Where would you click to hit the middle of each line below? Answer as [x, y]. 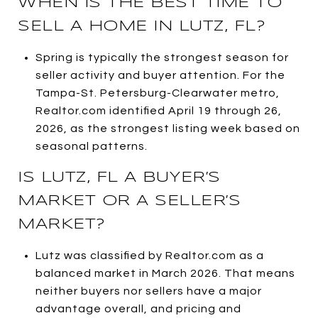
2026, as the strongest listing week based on [168, 128]
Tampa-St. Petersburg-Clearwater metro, [157, 93]
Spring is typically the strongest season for [162, 57]
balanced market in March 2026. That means [165, 273]
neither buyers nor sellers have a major [148, 291]
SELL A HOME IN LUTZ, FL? [142, 26]
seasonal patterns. [91, 146]
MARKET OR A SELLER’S [129, 201]
